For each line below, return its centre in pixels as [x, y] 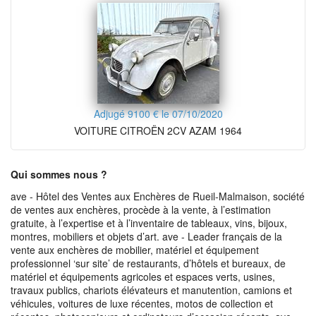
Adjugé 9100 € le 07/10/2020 [158, 114]
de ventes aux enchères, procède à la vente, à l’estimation [141, 209]
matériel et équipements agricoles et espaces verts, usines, [143, 276]
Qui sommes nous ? [59, 174]
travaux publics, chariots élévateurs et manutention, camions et [151, 290]
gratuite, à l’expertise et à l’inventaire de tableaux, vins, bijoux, [149, 223]
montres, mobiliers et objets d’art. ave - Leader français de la [146, 236]
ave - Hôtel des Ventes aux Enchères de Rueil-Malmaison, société [158, 196]
